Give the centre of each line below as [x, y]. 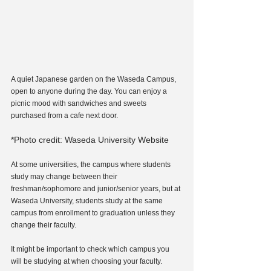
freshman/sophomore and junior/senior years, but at [96, 189]
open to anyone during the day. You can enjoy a [90, 92]
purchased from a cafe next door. [64, 116]
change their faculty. [44, 225]
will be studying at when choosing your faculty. [87, 262]
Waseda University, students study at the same [88, 201]
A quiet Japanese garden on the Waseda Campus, [94, 80]
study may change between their [65, 177]
